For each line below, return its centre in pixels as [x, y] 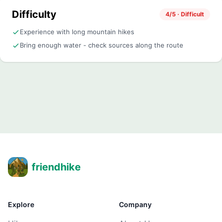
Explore [21, 204]
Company [135, 204]
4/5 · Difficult [185, 14]
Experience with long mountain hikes [77, 32]
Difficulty [34, 14]
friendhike [56, 167]
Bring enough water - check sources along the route [102, 45]
